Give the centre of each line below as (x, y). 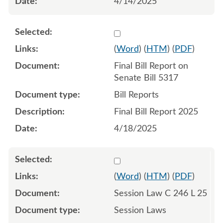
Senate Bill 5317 (146, 78)
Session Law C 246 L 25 (160, 193)
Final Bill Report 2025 (156, 112)
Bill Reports (136, 95)
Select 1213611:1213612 (163, 32)
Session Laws (140, 210)
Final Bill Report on (151, 66)
